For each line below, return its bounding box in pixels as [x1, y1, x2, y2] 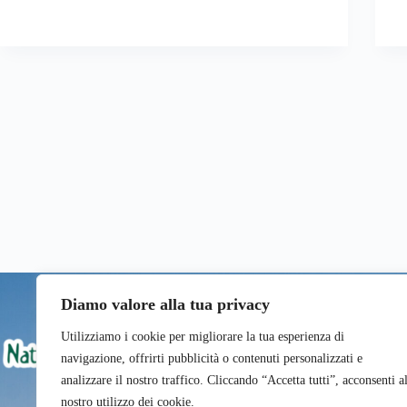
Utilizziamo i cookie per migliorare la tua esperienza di [61, 330, 344, 343]
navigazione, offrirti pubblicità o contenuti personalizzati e [61, 352, 362, 365]
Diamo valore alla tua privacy [61, 295, 270, 313]
